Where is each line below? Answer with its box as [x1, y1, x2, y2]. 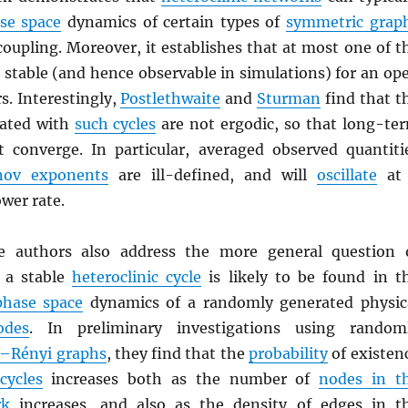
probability [249, 344, 329, 362]
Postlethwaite [120, 89, 221, 107]
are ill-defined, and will [107, 166, 317, 184]
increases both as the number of [42, 370, 320, 388]
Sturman [257, 89, 321, 107]
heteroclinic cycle [72, 268, 202, 286]
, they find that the [106, 344, 250, 362]
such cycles [74, 115, 157, 133]
